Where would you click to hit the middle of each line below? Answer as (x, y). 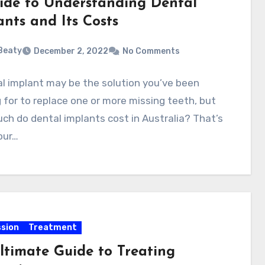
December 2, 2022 (71, 51)
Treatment (52, 228)
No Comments (151, 51)
